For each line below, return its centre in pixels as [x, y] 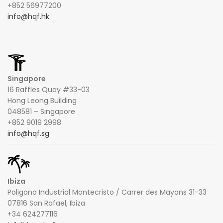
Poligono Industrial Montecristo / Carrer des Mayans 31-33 [107, 192]
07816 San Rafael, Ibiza [46, 203]
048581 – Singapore [41, 111]
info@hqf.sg [28, 133]
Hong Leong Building [42, 100]
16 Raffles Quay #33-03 [49, 89]
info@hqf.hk [28, 16]
